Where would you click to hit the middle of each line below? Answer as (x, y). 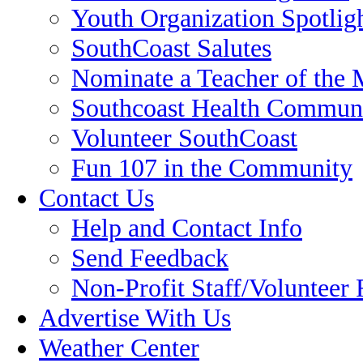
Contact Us (96, 198)
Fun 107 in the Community (212, 168)
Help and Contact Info (187, 228)
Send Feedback (150, 258)
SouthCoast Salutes (171, 48)
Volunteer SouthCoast (184, 138)
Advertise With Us (135, 318)
